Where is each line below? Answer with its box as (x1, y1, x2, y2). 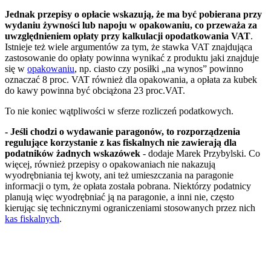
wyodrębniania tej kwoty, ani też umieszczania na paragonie (5, 170, 233, 181)
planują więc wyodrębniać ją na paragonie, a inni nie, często (5, 192, 234, 203)
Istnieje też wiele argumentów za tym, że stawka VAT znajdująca (5, 42, 252, 53)
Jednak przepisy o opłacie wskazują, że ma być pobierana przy (5, 9, 262, 20)
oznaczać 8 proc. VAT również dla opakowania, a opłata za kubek (5, 74, 257, 85)
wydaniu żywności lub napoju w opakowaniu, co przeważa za (5, 20, 257, 31)
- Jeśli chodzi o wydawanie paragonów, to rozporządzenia (5, 126, 240, 137)
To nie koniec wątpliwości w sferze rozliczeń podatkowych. (5, 106, 233, 117)
